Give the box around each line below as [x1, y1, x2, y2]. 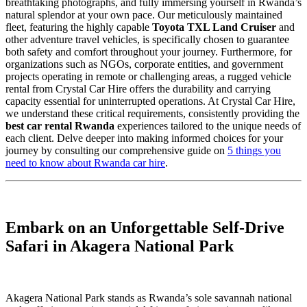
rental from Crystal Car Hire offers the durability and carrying [5, 82, 271, 95]
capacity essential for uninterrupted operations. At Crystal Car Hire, [5, 95, 295, 107]
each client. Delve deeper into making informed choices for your [5, 132, 283, 144]
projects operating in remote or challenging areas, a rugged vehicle [5, 70, 291, 82]
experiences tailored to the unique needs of [114, 119, 301, 132]
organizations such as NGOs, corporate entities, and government [5, 58, 283, 70]
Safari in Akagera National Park [5, 236, 234, 255]
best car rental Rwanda [5, 119, 114, 132]
